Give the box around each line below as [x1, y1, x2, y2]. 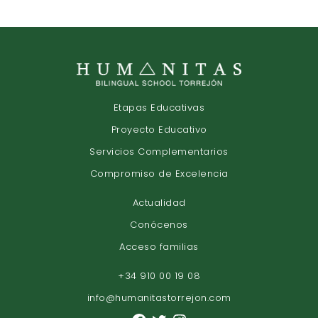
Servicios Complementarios [89, 145, 229, 159]
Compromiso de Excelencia [89, 167, 229, 181]
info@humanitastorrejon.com [87, 291, 231, 305]
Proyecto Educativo [111, 123, 207, 137]
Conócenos [130, 218, 188, 232]
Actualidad [132, 196, 186, 210]
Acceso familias [119, 240, 199, 254]
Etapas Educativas [113, 101, 205, 115]
